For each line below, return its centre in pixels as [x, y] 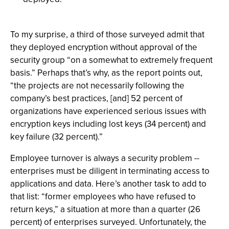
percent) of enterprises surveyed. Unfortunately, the [108, 222]
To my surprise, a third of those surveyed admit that [107, 34]
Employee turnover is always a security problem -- [105, 158]
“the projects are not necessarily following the [97, 85]
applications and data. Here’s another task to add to [108, 184]
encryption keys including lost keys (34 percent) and [108, 124]
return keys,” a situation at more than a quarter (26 [105, 209]
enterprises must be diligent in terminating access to [110, 171]
